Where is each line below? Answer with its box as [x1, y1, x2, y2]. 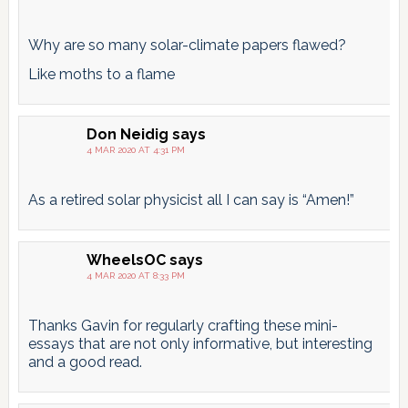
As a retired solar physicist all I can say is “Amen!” [27, 190, 354, 209]
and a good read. [27, 352, 142, 371]
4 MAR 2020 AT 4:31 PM [86, 144, 185, 155]
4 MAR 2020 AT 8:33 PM [86, 270, 185, 280]
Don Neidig [86, 125, 168, 143]
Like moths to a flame [27, 65, 175, 83]
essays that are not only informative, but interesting [27, 334, 372, 352]
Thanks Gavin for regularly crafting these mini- [27, 316, 338, 334]
